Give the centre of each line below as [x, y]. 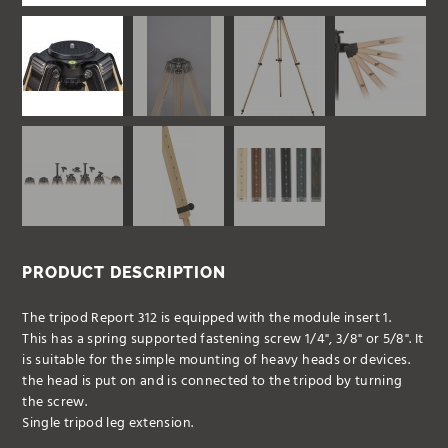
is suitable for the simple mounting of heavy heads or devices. [216, 360]
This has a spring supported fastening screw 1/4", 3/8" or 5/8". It [223, 339]
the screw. [54, 402]
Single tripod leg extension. [108, 423]
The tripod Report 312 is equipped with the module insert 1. [207, 318]
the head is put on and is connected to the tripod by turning [212, 381]
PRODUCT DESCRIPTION [124, 272]
